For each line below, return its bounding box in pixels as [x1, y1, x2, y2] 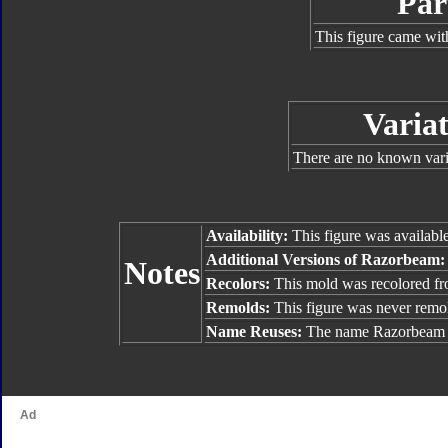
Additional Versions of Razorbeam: [206, 251, 445, 268]
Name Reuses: [206, 323, 306, 340]
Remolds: [206, 299, 274, 316]
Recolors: [206, 275, 270, 292]
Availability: [206, 227, 288, 244]
